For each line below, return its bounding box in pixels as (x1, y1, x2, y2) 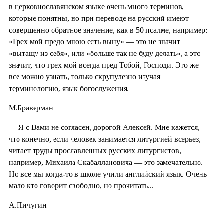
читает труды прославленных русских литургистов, (9, 146, 181, 155)
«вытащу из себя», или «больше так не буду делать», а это (9, 49, 200, 57)
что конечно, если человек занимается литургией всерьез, (9, 134, 200, 143)
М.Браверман (9, 103, 53, 112)
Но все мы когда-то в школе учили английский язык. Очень (9, 169, 207, 178)
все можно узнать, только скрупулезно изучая (9, 72, 160, 81)
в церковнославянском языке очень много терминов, (9, 2, 184, 11)
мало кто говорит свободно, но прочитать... (9, 181, 154, 190)
